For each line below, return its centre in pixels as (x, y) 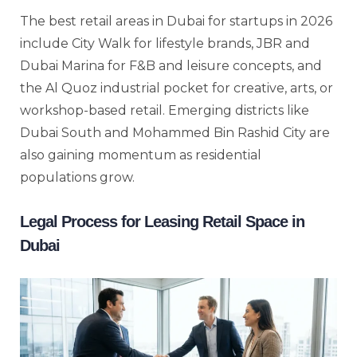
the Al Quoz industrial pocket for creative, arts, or (177, 88)
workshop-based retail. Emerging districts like (165, 110)
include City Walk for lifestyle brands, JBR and (165, 43)
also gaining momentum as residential (141, 155)
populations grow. (77, 177)
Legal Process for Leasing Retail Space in (162, 221)
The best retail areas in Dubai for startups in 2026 (176, 21)
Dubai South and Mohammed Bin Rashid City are (175, 132)
